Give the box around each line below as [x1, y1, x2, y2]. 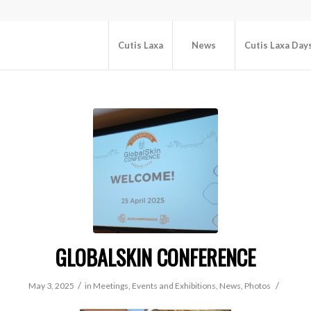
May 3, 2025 [28, 280, 74, 291]
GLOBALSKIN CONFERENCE [56, 242, 255, 273]
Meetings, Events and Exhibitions [93, 280, 216, 291]
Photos [244, 280, 271, 291]
